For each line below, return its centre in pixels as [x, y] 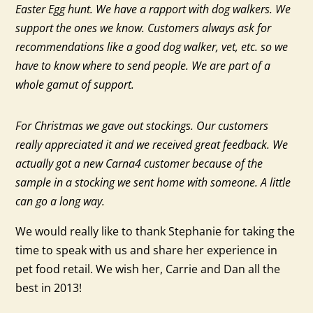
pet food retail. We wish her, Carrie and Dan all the [148, 269]
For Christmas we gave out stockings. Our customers [142, 126]
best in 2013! [49, 288]
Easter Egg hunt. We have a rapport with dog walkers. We [153, 9]
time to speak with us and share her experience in [147, 250]
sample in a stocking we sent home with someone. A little [153, 183]
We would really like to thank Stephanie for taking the [155, 232]
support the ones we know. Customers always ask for [144, 28]
